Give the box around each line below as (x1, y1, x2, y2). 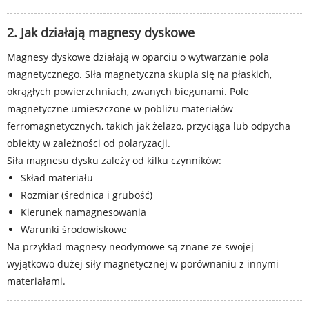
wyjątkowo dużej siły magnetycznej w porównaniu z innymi (7, 257, 279, 270)
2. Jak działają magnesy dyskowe (7, 24, 195, 41)
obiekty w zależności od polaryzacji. (7, 137, 170, 150)
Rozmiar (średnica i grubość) (21, 188, 152, 201)
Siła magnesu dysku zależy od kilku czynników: (7, 154, 221, 167)
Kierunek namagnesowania (21, 206, 146, 219)
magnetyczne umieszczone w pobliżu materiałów (7, 102, 233, 115)
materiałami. (7, 275, 66, 288)
